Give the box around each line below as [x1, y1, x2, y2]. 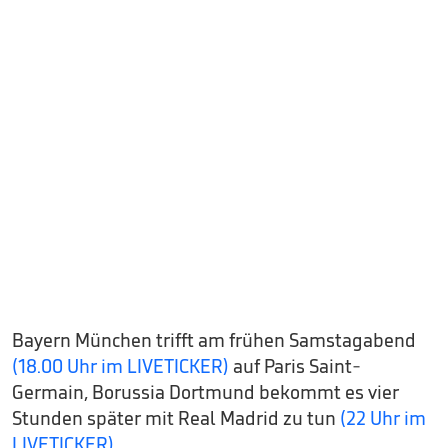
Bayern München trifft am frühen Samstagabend [12, 328, 416, 353]
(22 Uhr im [340, 406, 426, 431]
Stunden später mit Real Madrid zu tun [12, 406, 340, 431]
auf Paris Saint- [229, 354, 361, 379]
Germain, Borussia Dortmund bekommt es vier [12, 380, 399, 405]
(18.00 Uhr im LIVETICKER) [12, 354, 229, 379]
